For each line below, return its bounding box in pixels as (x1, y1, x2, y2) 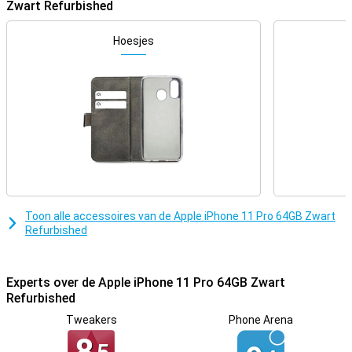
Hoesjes (113, 35, 154, 47)
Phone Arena (229, 313, 293, 326)
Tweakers (65, 313, 117, 326)
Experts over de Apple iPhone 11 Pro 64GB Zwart (6, 275, 285, 290)
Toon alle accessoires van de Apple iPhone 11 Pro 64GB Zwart (25, 210, 335, 222)
